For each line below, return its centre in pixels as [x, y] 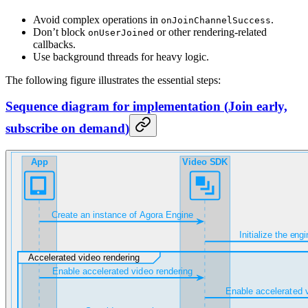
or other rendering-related [210, 32]
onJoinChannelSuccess [216, 20]
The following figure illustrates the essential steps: [113, 80]
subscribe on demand [65, 129]
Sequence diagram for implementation [113, 107]
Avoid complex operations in [97, 19]
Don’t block [60, 32]
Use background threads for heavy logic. [121, 56]
